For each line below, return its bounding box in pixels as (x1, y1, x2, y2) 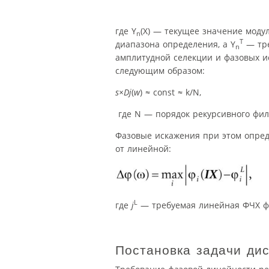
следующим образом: (115, 64, 205, 76)
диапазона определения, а (115, 38, 231, 50)
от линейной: (115, 142, 171, 154)
